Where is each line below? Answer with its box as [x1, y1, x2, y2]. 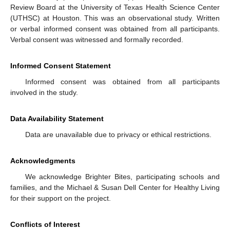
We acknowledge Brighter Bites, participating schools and [25, 172, 220, 181]
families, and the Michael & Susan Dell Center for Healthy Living [10, 183, 220, 192]
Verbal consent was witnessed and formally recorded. [10, 35, 183, 44]
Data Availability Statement [10, 114, 104, 123]
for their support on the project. [10, 194, 111, 203]
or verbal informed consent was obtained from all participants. [10, 25, 220, 33]
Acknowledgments [10, 157, 75, 165]
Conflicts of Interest [10, 220, 80, 229]
